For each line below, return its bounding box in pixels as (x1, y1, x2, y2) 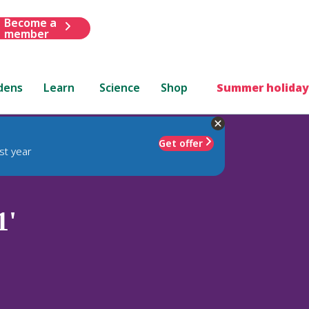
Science (99, 79, 141, 95)
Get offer (159, 136, 203, 150)
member (3, 26, 49, 41)
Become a (3, 14, 57, 30)
